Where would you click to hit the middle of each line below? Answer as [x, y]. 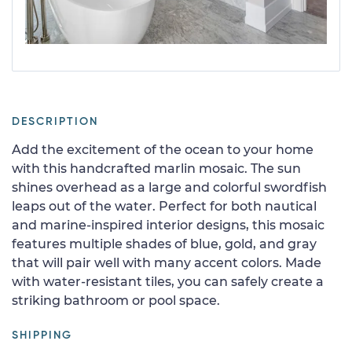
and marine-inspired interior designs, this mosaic [168, 225]
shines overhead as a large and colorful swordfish [169, 187]
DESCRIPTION [55, 121]
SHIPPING [42, 335]
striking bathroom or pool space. [116, 300]
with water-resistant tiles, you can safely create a [168, 281]
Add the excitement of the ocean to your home [163, 149]
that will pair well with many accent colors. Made [167, 262]
